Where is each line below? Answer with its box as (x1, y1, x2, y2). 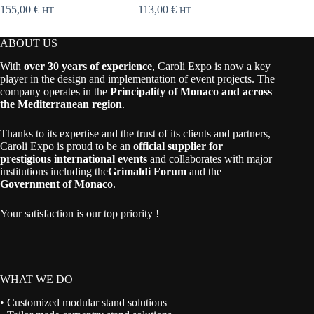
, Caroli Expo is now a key (152, 60, 271, 73)
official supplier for (133, 140, 223, 153)
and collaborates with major (147, 153, 272, 165)
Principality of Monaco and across (110, 86, 272, 98)
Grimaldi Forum (108, 165, 186, 178)
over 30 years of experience (24, 60, 152, 73)
